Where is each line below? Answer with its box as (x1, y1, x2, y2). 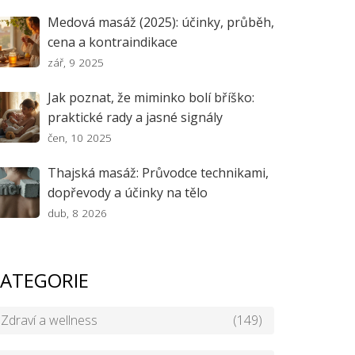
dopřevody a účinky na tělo (48, 184, 208, 201)
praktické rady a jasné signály (48, 109, 223, 126)
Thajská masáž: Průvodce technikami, (48, 164, 269, 181)
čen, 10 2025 (48, 130, 112, 145)
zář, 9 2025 (48, 55, 104, 70)
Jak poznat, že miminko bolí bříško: (48, 89, 254, 106)
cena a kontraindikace (48, 33, 177, 51)
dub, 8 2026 (48, 205, 107, 220)
